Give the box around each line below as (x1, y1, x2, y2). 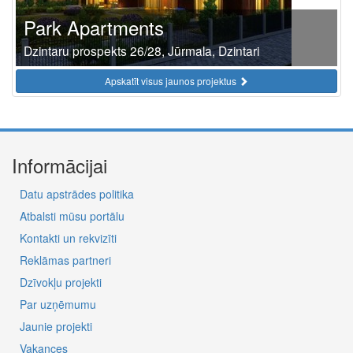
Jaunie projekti (20, 318, 92, 334)
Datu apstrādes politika (20, 186, 134, 202)
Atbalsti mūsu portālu (20, 208, 124, 224)
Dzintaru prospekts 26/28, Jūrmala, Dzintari (24, 42, 259, 59)
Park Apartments (24, 13, 164, 41)
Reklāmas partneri (20, 252, 111, 268)
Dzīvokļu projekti (20, 274, 102, 290)
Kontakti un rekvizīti (20, 230, 117, 246)
